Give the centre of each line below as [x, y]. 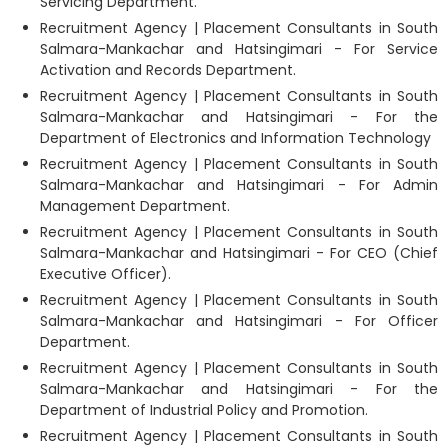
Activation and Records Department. [168, 69]
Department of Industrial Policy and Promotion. [204, 409]
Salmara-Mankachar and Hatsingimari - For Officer [239, 320]
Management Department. [135, 205]
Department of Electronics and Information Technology [235, 137]
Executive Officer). [105, 273]
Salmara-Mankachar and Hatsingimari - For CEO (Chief [239, 252]
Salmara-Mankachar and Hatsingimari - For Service [239, 48]
